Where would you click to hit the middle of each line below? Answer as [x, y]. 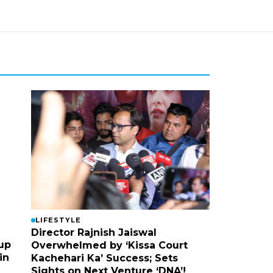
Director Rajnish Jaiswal [94, 232]
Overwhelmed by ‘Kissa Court [109, 245]
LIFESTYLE [58, 220]
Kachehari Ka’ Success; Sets [104, 258]
